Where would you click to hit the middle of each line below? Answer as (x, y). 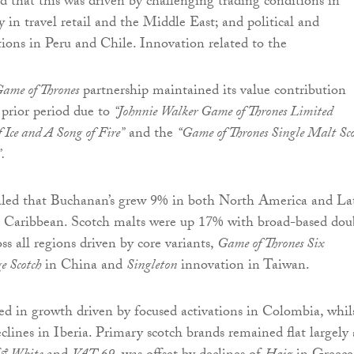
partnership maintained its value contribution (213, 92)
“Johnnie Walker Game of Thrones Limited (223, 114)
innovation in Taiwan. (243, 267)
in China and (84, 267)
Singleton (152, 267)
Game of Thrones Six (271, 246)
